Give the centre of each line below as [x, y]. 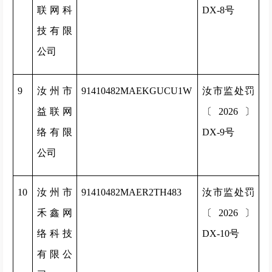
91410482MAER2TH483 [131, 192]
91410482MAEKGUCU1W [137, 91]
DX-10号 [221, 233]
